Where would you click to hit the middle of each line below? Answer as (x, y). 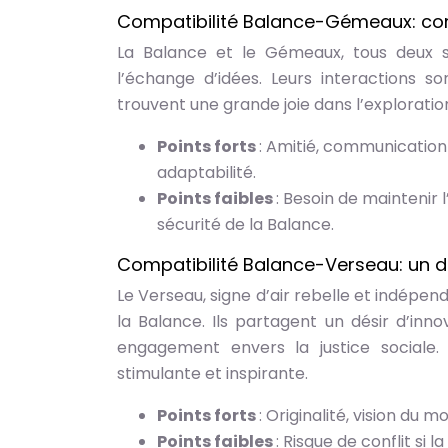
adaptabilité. (206, 172)
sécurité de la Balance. (245, 224)
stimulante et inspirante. (212, 373)
